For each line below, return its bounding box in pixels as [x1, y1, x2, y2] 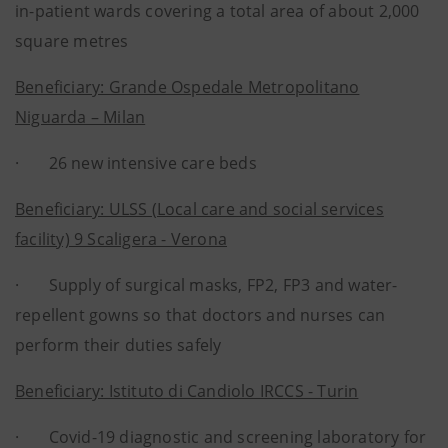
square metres [15, 30, 129, 52]
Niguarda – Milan [15, 106, 146, 128]
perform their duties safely [15, 334, 222, 356]
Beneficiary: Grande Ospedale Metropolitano [15, 76, 360, 98]
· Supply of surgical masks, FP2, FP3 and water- [15, 274, 398, 296]
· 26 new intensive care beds [15, 152, 257, 174]
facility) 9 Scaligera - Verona [15, 228, 227, 250]
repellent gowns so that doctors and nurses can [15, 304, 386, 326]
